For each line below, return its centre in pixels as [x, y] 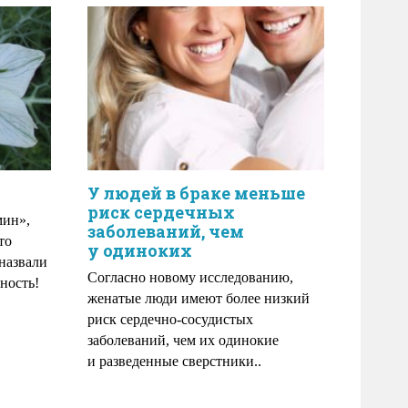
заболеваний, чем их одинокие [183, 340]
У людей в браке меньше [196, 193]
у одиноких [140, 250]
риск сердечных [161, 212]
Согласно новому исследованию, [190, 277]
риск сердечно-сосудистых [170, 319]
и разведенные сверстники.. [174, 361]
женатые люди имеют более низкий [199, 298]
